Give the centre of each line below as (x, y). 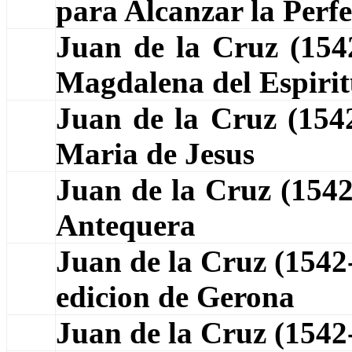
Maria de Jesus (155, 154)
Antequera (126, 225)
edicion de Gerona (175, 297)
